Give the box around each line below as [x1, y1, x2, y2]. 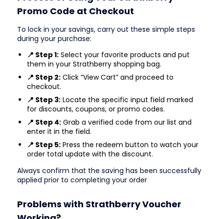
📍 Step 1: [27, 50, 59, 60]
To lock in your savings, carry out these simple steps [17, 24, 195, 35]
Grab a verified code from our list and [61, 117, 192, 128]
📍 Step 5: [27, 140, 61, 150]
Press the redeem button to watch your [61, 140, 198, 150]
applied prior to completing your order [17, 175, 147, 185]
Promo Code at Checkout [17, 5, 134, 18]
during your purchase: [17, 34, 91, 44]
